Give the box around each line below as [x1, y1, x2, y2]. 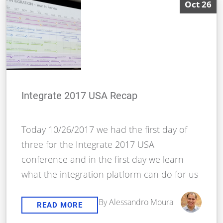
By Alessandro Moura [98, 197, 173, 208]
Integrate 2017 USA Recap [21, 90, 138, 102]
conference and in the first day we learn [21, 153, 184, 166]
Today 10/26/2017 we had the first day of [21, 123, 188, 136]
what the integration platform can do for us [21, 168, 199, 181]
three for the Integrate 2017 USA [21, 138, 155, 151]
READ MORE [37, 201, 83, 210]
